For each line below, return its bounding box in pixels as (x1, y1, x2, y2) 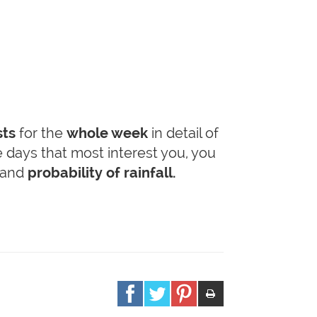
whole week (67, 125, 148, 142)
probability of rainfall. (28, 164, 175, 181)
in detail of (148, 125, 219, 142)
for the (16, 125, 67, 142)
